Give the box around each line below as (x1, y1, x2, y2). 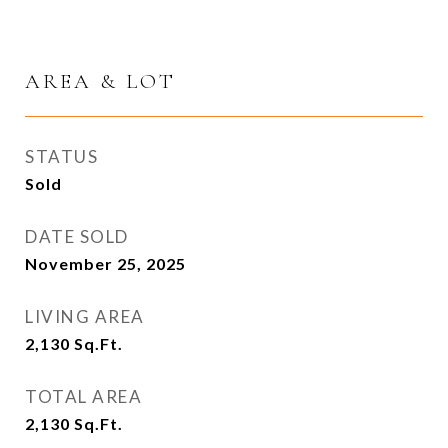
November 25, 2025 (25, 254, 186, 273)
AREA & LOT (25, 69, 176, 94)
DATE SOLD (25, 226, 129, 247)
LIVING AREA (25, 306, 145, 327)
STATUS (25, 146, 98, 167)
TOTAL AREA (25, 386, 142, 407)
